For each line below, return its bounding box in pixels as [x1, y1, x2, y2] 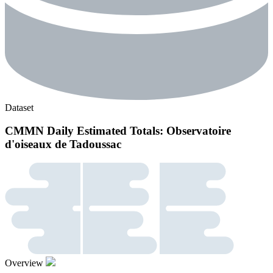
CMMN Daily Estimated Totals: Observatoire [5, 124, 231, 138]
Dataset [5, 102, 34, 113]
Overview [5, 258, 43, 269]
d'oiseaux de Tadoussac [5, 138, 121, 151]
